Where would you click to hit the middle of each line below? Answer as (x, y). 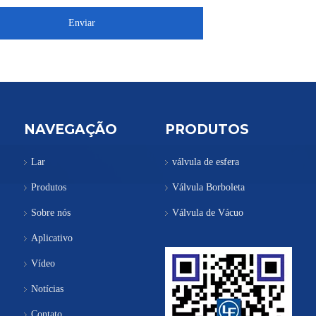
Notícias (47, 288)
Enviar (82, 23)
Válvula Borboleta (208, 187)
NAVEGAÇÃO (71, 129)
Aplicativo (52, 238)
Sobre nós (51, 212)
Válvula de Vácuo (208, 212)
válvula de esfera (206, 162)
